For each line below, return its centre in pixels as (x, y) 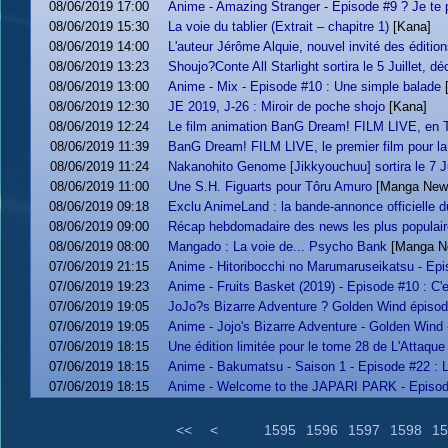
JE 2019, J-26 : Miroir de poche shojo (276, 106)
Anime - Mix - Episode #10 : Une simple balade (304, 86)
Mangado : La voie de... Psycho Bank (277, 246)
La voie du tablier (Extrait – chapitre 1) (278, 26)
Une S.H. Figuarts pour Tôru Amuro (269, 186)
